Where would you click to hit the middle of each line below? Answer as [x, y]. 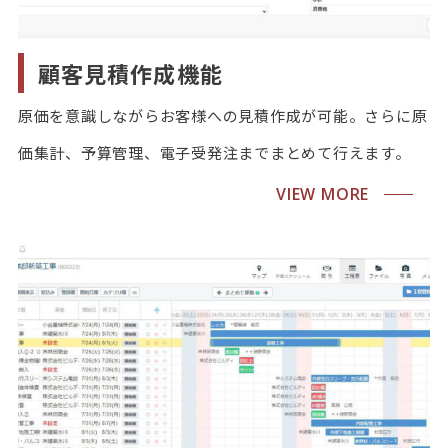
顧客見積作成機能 [130, 72]
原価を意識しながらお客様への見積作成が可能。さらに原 [222, 115]
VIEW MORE [323, 194]
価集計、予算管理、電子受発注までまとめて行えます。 [214, 152]
